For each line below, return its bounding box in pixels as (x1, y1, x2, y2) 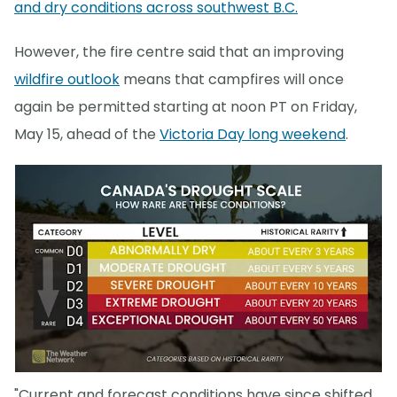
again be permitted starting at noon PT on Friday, (14, 97, 357, 118)
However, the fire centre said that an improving (14, 42, 344, 63)
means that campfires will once (120, 69, 344, 90)
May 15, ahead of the (14, 124, 160, 145)
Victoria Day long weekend (160, 124, 346, 145)
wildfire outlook (14, 69, 120, 90)
